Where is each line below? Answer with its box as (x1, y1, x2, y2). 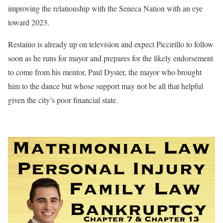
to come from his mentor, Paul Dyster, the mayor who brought (8, 66, 202, 77)
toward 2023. (8, 16, 49, 27)
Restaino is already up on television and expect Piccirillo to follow (8, 38, 214, 49)
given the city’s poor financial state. (8, 94, 118, 105)
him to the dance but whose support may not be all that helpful (8, 80, 203, 91)
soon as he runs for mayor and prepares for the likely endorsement (8, 52, 213, 63)
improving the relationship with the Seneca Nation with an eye (8, 2, 203, 13)
